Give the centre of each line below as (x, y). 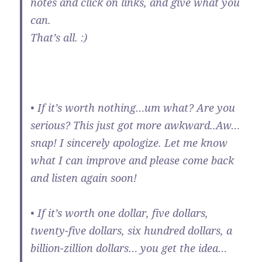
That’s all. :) (59, 38)
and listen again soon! (84, 178)
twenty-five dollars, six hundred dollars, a (132, 231)
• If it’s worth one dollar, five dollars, (120, 213)
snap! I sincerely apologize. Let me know (129, 143)
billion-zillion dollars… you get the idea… (129, 248)
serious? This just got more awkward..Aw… (135, 125)
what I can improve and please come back (132, 161)
